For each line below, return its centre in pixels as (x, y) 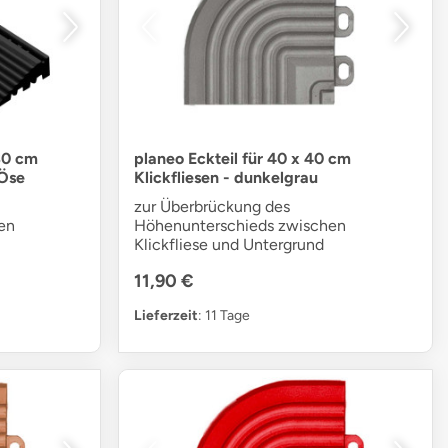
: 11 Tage (224, 315)
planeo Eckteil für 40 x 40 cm (243, 158)
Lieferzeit (166, 315)
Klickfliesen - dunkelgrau (226, 177)
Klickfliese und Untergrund (229, 244)
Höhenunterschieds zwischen (240, 225)
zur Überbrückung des (212, 206)
